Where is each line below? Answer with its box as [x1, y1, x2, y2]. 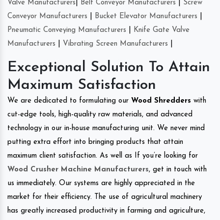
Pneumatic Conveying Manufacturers [7, 26, 126, 34]
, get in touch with [149, 165, 207, 173]
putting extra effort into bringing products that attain [7, 138, 183, 146]
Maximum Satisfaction [7, 77, 156, 93]
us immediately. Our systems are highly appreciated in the [7, 179, 195, 187]
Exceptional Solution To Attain [7, 59, 210, 75]
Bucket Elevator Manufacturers [95, 12, 197, 20]
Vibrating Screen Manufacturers [63, 40, 168, 48]
